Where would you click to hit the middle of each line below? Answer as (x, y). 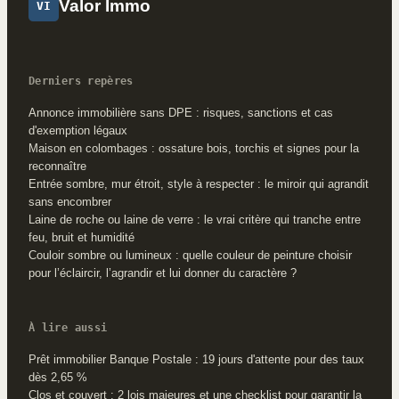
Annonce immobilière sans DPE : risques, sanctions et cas (181, 113)
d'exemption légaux (78, 131)
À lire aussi (68, 328)
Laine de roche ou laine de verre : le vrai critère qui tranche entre (195, 220)
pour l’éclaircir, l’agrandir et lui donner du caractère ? (163, 273)
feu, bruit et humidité (81, 238)
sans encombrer (70, 202)
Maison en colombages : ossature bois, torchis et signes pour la (194, 149)
